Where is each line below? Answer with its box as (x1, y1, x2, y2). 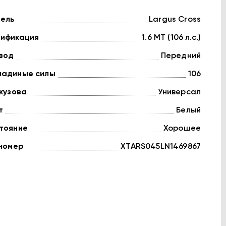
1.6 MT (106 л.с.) (142, 34, 201, 42)
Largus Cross (149, 16, 201, 24)
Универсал (157, 88, 201, 96)
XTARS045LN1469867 (121, 143, 201, 151)
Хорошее (163, 125, 201, 133)
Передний (160, 52, 201, 60)
